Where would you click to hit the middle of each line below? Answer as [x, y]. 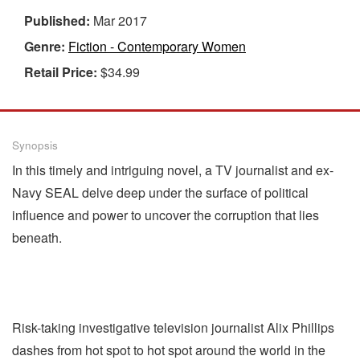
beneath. [37, 237]
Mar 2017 [120, 20]
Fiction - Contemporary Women [157, 46]
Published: [59, 20]
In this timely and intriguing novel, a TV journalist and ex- [173, 170]
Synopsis [35, 145]
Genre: [46, 46]
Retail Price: [62, 72]
